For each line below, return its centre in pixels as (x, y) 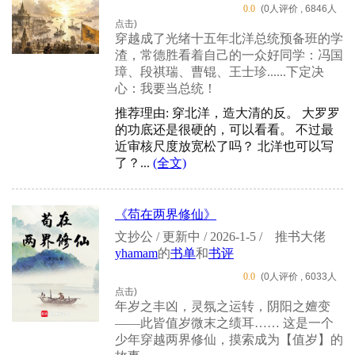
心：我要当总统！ (166, 89)
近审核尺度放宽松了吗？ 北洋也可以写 (224, 147)
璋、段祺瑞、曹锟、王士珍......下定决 (219, 72)
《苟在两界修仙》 (166, 215)
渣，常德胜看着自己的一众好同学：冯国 (229, 55)
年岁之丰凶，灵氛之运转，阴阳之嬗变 (223, 306)
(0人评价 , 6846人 (299, 9)
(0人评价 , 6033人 (299, 277)
